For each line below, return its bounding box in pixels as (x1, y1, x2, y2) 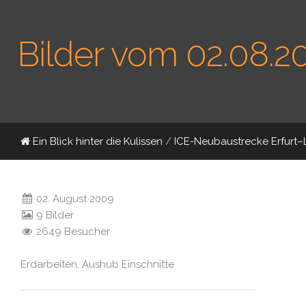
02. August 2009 (33, 193, 115, 205)
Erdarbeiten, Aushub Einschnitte (20, 258, 175, 270)
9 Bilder (33, 209, 74, 221)
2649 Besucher (33, 225, 111, 238)
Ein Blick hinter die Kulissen (30, 135, 163, 148)
